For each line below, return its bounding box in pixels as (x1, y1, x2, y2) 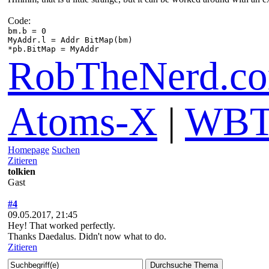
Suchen (52, 144, 80, 155)
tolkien (8, 166, 35, 177)
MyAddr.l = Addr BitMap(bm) (8, 35, 133, 44)
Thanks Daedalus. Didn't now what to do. (8, 231, 166, 241)
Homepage (8, 144, 49, 155)
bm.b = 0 (8, 26, 46, 35)
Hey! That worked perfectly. (8, 220, 115, 231)
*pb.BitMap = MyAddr (8, 44, 99, 53)
